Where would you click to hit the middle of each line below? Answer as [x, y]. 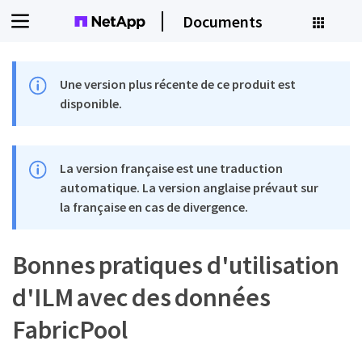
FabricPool [70, 330]
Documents [223, 21]
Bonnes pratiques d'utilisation [176, 265]
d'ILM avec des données [142, 297]
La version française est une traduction [172, 168]
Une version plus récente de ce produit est [178, 84]
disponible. [91, 103]
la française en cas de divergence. [154, 207]
